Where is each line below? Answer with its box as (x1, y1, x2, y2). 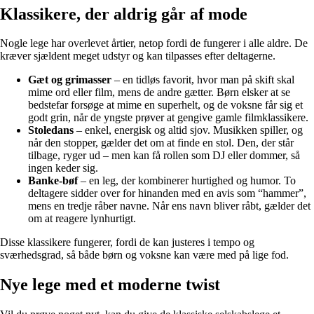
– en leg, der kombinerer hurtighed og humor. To (78, 175, 296, 187)
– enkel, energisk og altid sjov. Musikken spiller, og (74, 124, 303, 137)
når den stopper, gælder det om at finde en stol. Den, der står (28, 137, 294, 149)
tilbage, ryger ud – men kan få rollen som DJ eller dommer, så (28, 149, 300, 162)
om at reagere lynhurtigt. (28, 212, 136, 225)
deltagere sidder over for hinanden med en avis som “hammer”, (28, 187, 306, 200)
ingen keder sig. (28, 162, 98, 175)
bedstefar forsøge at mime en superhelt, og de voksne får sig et (28, 99, 303, 111)
